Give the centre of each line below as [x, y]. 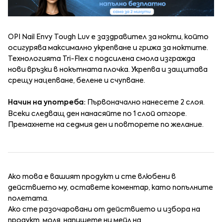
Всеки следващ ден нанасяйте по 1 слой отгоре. [97, 114]
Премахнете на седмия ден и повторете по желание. [106, 125]
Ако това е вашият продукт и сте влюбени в [92, 177]
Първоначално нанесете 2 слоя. [146, 103]
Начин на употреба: [48, 103]
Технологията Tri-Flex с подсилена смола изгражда [102, 59]
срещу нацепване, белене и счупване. [77, 81]
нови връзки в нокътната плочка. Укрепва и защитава [108, 70]
